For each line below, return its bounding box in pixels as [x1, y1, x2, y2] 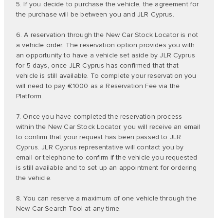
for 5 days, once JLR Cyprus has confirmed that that [16, 61, 179, 70]
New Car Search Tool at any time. [16, 204, 121, 213]
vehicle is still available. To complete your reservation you [16, 72, 197, 80]
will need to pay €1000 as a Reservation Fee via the [16, 82, 180, 90]
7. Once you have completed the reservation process [16, 112, 182, 121]
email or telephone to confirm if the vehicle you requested [16, 153, 198, 162]
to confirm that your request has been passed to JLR [16, 133, 182, 141]
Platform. [16, 92, 43, 100]
